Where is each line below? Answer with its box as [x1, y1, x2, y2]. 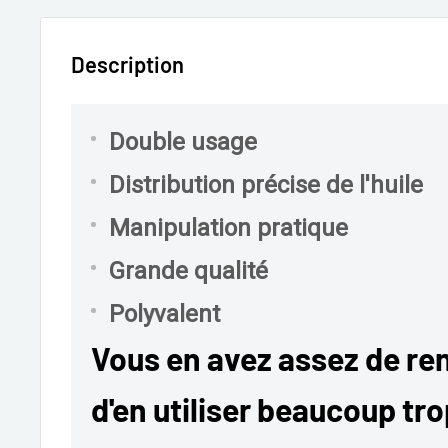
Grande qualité [109, 257, 268, 286]
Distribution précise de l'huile [109, 171, 423, 200]
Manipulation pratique [109, 214, 348, 243]
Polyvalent [109, 300, 220, 329]
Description [71, 51, 184, 78]
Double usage [109, 128, 257, 157]
